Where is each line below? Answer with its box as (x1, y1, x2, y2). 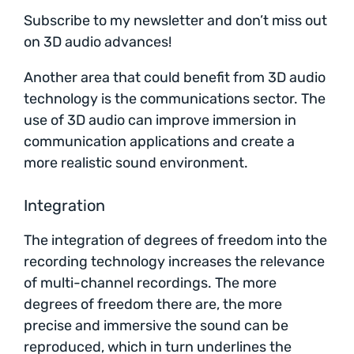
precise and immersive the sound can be (24, 317, 288, 335)
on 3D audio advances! (24, 33, 171, 51)
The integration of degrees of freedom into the (24, 232, 327, 250)
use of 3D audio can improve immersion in (24, 111, 296, 130)
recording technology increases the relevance (24, 253, 325, 271)
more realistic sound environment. (24, 154, 248, 172)
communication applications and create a (24, 133, 295, 151)
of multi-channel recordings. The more (24, 274, 277, 292)
